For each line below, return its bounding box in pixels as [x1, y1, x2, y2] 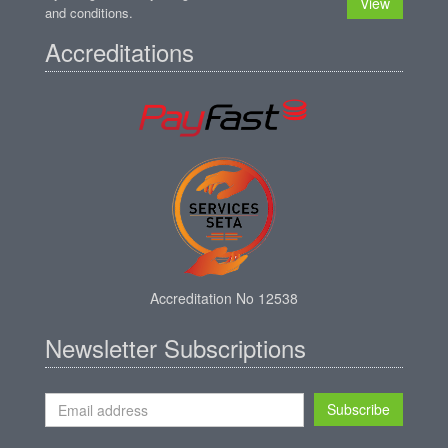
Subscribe [327, 398, 390, 419]
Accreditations [45, 33, 194, 69]
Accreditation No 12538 [150, 287, 298, 308]
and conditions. [45, 2, 133, 22]
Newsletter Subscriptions [45, 329, 306, 365]
